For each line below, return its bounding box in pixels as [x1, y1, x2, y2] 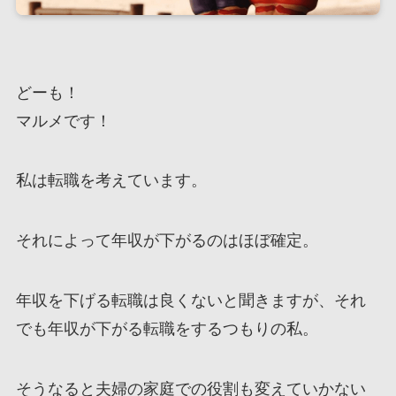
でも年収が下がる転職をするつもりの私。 [15, 320, 318, 338]
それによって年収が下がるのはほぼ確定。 [15, 232, 318, 250]
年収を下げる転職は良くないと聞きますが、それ [15, 292, 366, 309]
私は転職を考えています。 [15, 171, 207, 190]
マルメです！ [15, 111, 111, 130]
